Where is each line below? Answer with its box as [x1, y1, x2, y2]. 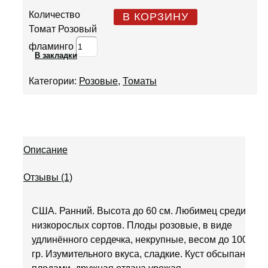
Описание [23, 145, 68, 155]
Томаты [123, 76, 157, 86]
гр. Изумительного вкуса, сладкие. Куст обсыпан [31, 248, 245, 259]
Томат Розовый [29, 24, 97, 34]
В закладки [35, 51, 77, 60]
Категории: [29, 76, 79, 86]
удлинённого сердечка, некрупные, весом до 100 [31, 234, 248, 245]
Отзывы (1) [23, 172, 72, 182]
